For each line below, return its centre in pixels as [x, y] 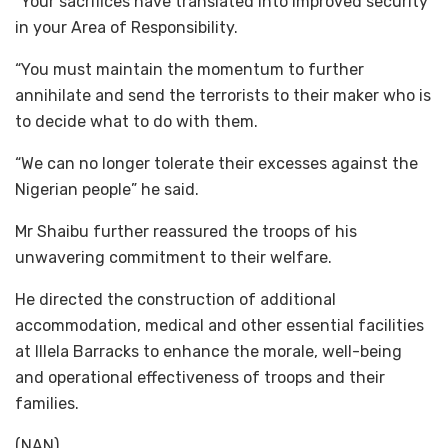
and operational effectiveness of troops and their [200, 377]
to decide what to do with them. [136, 121]
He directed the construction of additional [175, 299]
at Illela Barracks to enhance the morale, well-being [208, 351]
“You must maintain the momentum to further [189, 69]
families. [47, 403]
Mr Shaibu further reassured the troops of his [186, 231]
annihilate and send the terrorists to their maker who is [223, 95]
